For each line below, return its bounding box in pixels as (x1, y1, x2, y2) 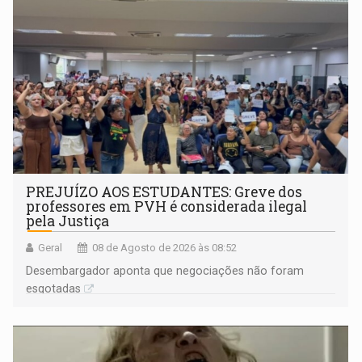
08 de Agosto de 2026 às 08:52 (92, 242, 238, 255)
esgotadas (26, 282, 82, 296)
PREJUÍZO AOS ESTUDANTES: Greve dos (26, 183, 303, 202)
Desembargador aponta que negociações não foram (26, 264, 305, 278)
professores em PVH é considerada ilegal (26, 197, 308, 217)
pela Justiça (26, 212, 110, 231)
